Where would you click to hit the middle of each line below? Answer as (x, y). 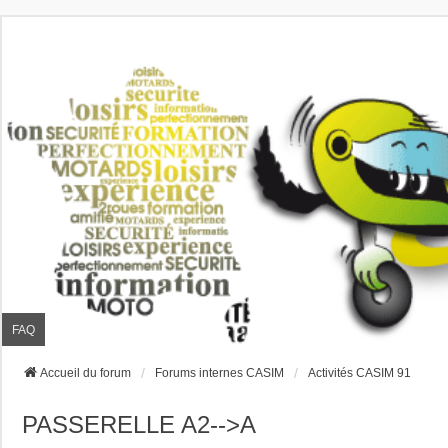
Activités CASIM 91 (359, 373)
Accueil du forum (85, 373)
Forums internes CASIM (219, 373)
